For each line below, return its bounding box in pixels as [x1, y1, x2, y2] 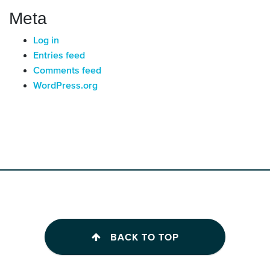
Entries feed [33, 51, 85, 61]
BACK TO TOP [110, 232, 179, 242]
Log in [33, 36, 59, 46]
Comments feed [33, 66, 101, 76]
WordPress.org [33, 81, 98, 91]
